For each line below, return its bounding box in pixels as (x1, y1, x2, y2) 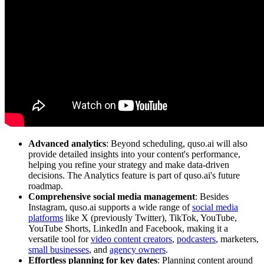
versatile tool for (28, 234, 91, 245)
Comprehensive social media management (28, 192, 195, 202)
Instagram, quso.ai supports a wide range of (28, 202, 192, 213)
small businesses (28, 245, 89, 255)
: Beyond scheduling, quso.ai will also (106, 138, 247, 149)
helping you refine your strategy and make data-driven (28, 160, 229, 170)
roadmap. (28, 181, 63, 192)
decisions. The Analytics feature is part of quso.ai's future (28, 170, 240, 181)
